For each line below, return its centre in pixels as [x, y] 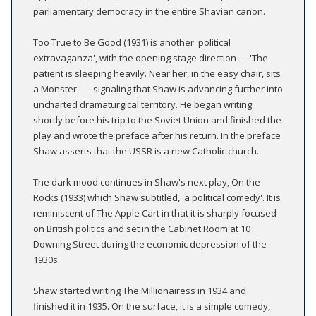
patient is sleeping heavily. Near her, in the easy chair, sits [157, 74]
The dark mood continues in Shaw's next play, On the [147, 182]
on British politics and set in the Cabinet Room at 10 [142, 229]
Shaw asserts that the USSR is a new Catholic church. [146, 151]
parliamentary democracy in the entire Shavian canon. [149, 12]
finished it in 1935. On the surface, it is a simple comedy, [152, 306]
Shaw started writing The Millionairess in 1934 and [140, 291]
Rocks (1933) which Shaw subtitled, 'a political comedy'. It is [157, 198]
